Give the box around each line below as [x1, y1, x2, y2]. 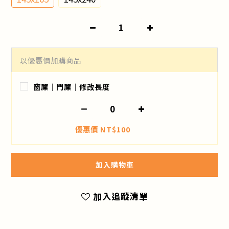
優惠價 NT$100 [75, 124, 130, 135]
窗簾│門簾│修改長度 [33, 81, 110, 93]
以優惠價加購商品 [20, 55, 81, 66]
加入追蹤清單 [93, 190, 148, 203]
